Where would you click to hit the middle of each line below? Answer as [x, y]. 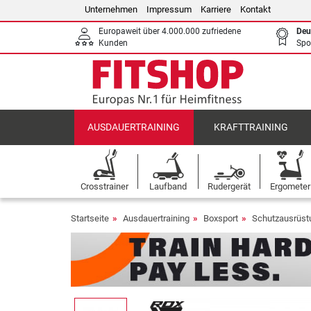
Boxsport [221, 218]
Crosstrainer [104, 186]
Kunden [113, 43]
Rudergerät [229, 186]
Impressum [169, 9]
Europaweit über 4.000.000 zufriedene [170, 31]
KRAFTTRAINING [251, 127]
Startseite [90, 218]
